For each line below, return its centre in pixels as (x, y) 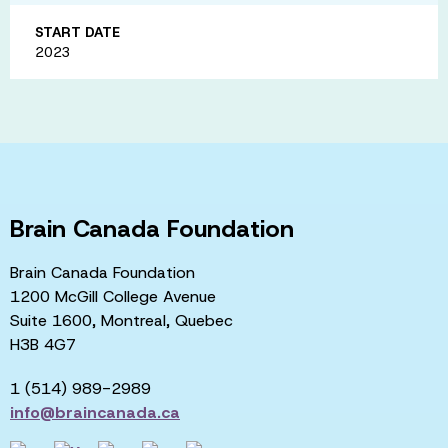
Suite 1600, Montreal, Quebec (121, 320)
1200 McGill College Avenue (113, 296)
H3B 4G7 (43, 344)
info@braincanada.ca (95, 412)
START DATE (77, 31)
